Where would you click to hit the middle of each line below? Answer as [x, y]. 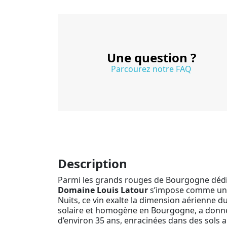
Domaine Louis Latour [103, 190]
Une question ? [151, 57]
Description [92, 163]
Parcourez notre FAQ [151, 69]
